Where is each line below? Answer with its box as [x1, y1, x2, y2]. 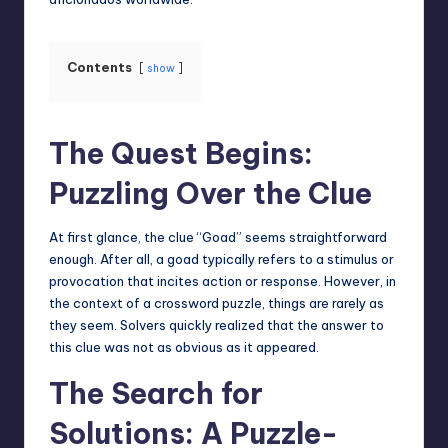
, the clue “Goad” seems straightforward [138, 229, 387, 246]
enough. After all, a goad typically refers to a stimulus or [49, 251, 394, 268]
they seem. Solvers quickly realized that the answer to [49, 317, 384, 334]
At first [49, 229, 96, 246]
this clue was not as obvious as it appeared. [49, 339, 319, 356]
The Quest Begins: [49, 135, 313, 173]
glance [96, 229, 138, 246]
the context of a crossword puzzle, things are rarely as [49, 295, 384, 312]
